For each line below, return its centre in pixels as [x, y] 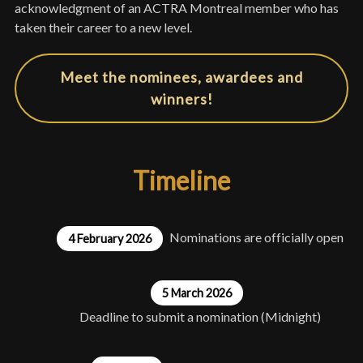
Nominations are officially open [256, 237]
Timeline [181, 181]
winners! [181, 99]
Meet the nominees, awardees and [181, 77]
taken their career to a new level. [105, 27]
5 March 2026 [196, 293]
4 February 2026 [109, 239]
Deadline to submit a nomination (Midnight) [200, 316]
